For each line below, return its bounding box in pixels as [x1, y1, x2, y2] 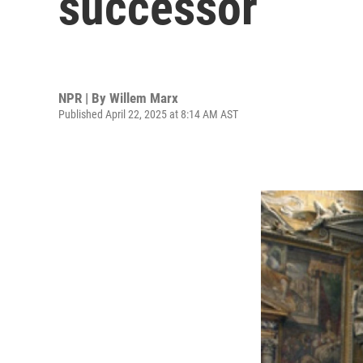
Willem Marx [109, 89, 178, 106]
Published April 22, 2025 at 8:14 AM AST [58, 107, 238, 121]
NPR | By [58, 89, 109, 106]
